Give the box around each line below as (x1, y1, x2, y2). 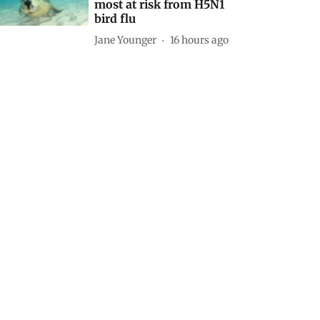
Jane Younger (94, 33, 157, 46)
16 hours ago (170, 33, 229, 46)
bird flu (94, 11, 136, 26)
